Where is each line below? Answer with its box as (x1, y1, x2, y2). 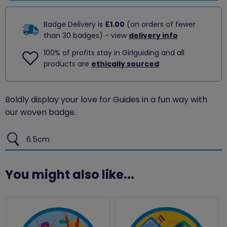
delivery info (129, 30, 178, 41)
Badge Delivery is (44, 19, 105, 30)
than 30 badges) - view (44, 30, 129, 41)
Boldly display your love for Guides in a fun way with (5, 93, 207, 105)
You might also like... (5, 166, 134, 183)
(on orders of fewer (125, 19, 196, 30)
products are (44, 59, 91, 69)
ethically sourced (91, 59, 159, 69)
